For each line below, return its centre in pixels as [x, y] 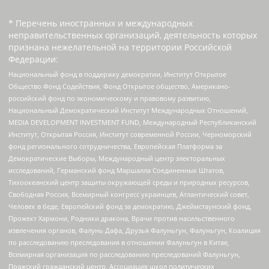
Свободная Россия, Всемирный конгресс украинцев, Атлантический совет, [129, 195]
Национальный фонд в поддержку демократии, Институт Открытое [117, 74]
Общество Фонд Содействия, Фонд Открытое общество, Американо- [119, 86]
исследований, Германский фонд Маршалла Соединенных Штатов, [116, 171]
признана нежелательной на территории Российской [120, 47]
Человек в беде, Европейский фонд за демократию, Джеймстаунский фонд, [130, 207]
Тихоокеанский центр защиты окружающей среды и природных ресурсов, [129, 183]
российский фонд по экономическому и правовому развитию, [110, 98]
